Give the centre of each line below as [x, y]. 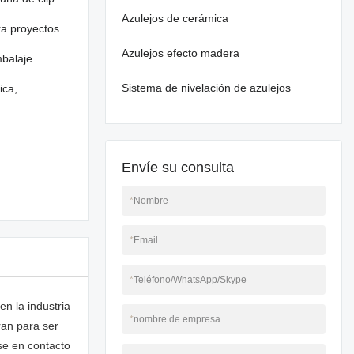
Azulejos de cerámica [175, 18]
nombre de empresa [177, 319]
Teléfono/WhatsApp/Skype [190, 280]
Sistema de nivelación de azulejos [206, 88]
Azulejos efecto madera [181, 53]
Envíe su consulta [178, 168]
